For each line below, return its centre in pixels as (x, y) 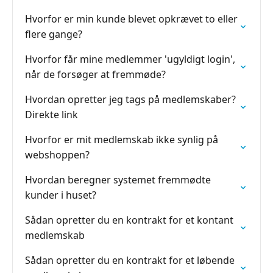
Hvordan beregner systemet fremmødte (118, 180)
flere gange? (54, 34)
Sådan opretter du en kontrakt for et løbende (130, 260)
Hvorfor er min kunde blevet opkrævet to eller (131, 19)
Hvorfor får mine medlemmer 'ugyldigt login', (130, 59)
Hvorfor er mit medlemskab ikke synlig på (122, 140)
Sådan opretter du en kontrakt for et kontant (129, 220)
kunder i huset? (61, 195)
